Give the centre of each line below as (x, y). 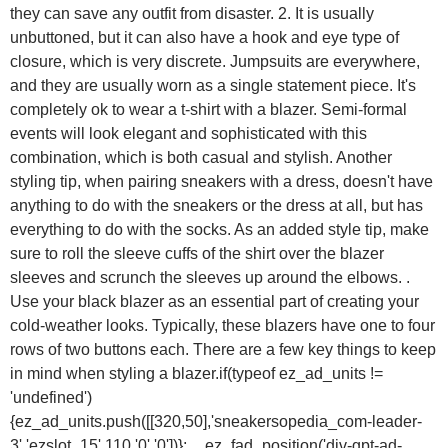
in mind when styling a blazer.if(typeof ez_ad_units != (196, 374)
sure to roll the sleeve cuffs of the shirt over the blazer (197, 254)
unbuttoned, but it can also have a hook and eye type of (204, 38)
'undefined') (51, 398)
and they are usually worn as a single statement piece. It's (213, 86)
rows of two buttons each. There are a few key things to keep (223, 350)
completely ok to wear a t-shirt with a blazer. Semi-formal (208, 110)
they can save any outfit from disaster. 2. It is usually (192, 14)
